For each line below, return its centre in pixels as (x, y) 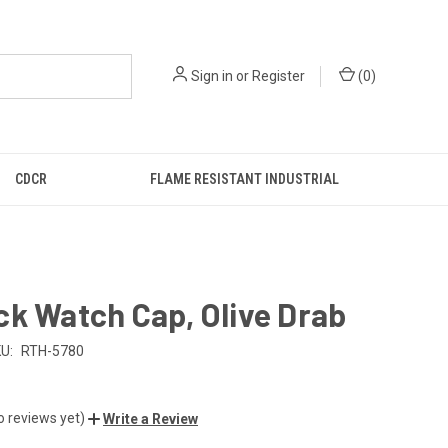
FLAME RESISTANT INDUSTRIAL (245, 179)
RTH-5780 (52, 350)
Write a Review (150, 418)
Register (278, 76)
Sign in (212, 76)
